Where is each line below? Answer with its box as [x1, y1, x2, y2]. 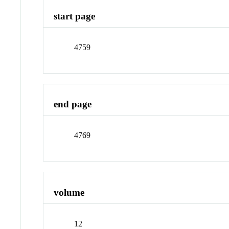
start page [54, 11, 96, 22]
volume [54, 187, 85, 198]
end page [54, 99, 92, 110]
